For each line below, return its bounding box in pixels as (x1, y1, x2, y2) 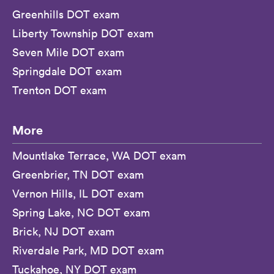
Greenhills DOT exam (12, 7, 119, 22)
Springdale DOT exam (12, 64, 122, 79)
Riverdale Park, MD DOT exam (12, 243, 164, 258)
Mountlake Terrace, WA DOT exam (12, 149, 186, 163)
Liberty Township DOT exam (12, 26, 154, 41)
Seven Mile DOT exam (12, 45, 124, 60)
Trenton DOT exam (12, 83, 106, 98)
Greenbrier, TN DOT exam (12, 168, 144, 182)
